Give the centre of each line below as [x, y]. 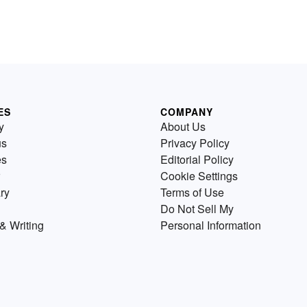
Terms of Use [192, 193]
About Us [183, 127]
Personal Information [211, 225]
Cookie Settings [199, 176]
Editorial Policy [197, 160]
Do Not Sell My [197, 209]
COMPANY [187, 112]
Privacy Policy [195, 143]
